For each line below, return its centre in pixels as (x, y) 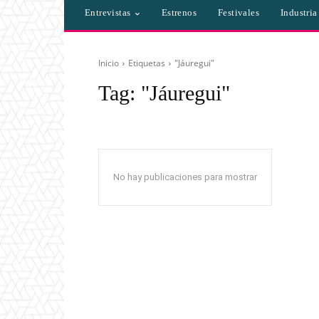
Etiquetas (147, 63)
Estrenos (179, 13)
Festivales (239, 13)
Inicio (109, 63)
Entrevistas (108, 13)
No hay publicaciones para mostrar (185, 177)
